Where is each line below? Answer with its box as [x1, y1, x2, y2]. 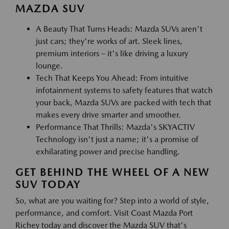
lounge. [36, 61, 63, 71]
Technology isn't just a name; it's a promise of [36, 134, 198, 144]
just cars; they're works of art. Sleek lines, [36, 36, 182, 46]
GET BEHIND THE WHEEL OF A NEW [15, 166, 210, 178]
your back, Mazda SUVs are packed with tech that [36, 98, 211, 107]
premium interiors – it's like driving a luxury [36, 49, 188, 58]
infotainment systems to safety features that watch [36, 85, 213, 95]
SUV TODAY [15, 178, 80, 191]
